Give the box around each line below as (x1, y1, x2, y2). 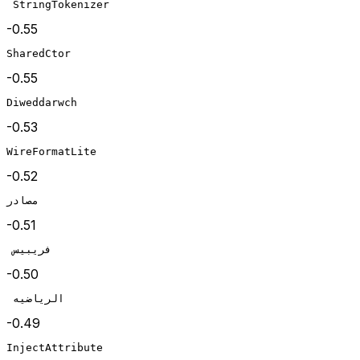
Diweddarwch (6, 96, 77, 109)
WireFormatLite (6, 145, 96, 158)
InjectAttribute (6, 342, 103, 354)
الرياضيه (13, 292, 64, 305)
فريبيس (13, 243, 51, 256)
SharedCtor (6, 47, 71, 60)
